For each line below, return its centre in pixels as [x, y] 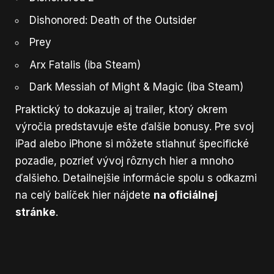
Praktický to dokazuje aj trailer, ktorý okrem [121, 109]
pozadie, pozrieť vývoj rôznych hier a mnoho [124, 161]
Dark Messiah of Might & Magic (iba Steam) [136, 87]
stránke [35, 212]
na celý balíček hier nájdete [84, 195]
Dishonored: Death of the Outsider [113, 20]
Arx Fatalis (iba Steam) [85, 65]
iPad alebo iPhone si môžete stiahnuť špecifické [132, 143]
